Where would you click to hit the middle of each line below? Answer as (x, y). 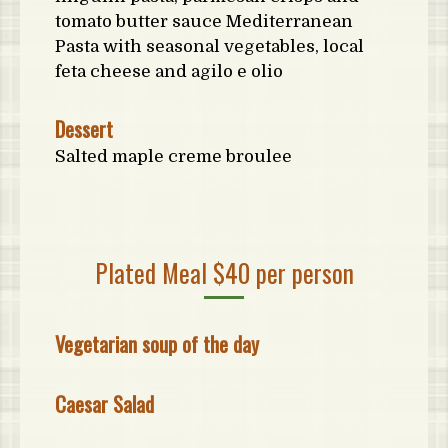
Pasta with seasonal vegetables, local (209, 46)
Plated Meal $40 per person (224, 272)
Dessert (84, 129)
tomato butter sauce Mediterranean (204, 21)
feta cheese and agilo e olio (169, 71)
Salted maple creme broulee (173, 156)
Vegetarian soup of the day (157, 344)
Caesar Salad (104, 404)
